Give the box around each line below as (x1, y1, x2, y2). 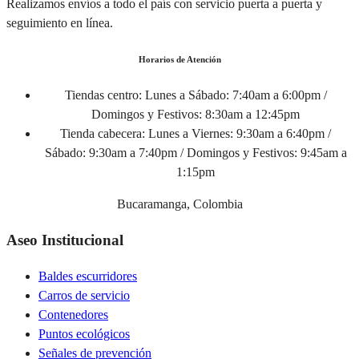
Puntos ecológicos (38, 326, 130, 341)
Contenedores (38, 307, 108, 321)
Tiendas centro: (64, 88, 142, 103)
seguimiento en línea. (6, 16, 113, 30)
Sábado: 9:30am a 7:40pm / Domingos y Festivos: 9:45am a (44, 146, 347, 160)
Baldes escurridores (38, 268, 137, 283)
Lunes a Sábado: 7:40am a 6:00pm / (141, 88, 327, 103)
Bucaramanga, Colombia (116, 197, 243, 212)
